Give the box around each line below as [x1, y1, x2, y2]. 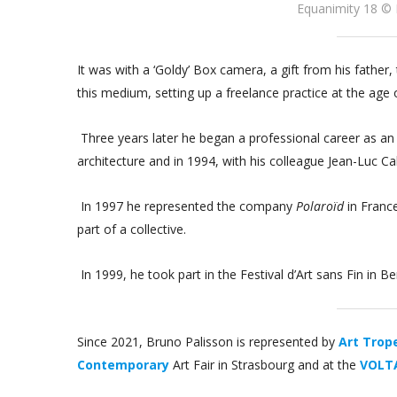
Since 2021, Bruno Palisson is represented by [77, 333, 339, 351]
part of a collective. [77, 221, 186, 238]
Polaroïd [296, 198, 347, 215]
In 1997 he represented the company [77, 198, 296, 215]
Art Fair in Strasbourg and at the [169, 356, 360, 374]
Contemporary [77, 356, 169, 374]
